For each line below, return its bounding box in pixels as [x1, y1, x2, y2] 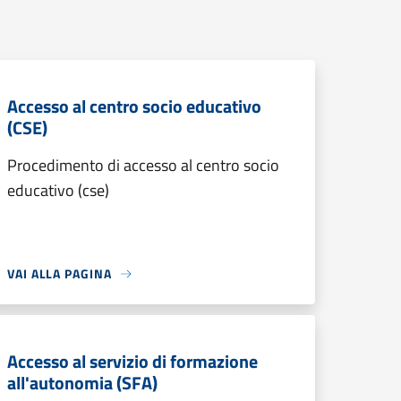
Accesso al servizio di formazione [7, 347, 258, 375]
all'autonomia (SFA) [7, 369, 158, 397]
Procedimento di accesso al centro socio [7, 153, 279, 177]
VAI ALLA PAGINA [7, 264, 112, 283]
